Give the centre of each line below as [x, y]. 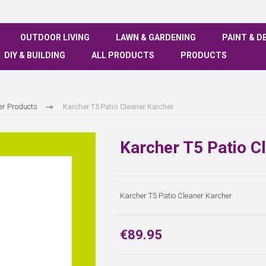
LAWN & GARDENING [156, 37]
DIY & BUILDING [35, 55]
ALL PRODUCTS [123, 55]
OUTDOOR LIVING [55, 37]
